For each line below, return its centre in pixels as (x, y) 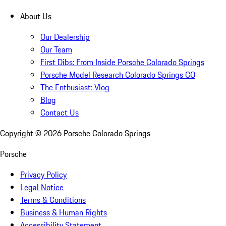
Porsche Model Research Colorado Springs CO (118, 75)
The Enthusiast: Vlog (75, 88)
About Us (36, 16)
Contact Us (60, 113)
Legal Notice (42, 187)
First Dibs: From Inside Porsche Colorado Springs (122, 62)
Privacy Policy (43, 175)
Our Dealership (65, 37)
